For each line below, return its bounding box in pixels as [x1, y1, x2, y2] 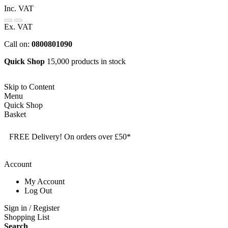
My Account [24, 177, 65, 186]
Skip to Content [4, 82, 54, 91]
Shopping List [4, 213, 49, 221]
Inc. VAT [4, 4, 34, 13]
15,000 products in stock [47, 57, 126, 66]
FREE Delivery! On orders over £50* [9, 132, 131, 141]
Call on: [4, 40, 30, 48]
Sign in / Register [4, 204, 60, 212]
